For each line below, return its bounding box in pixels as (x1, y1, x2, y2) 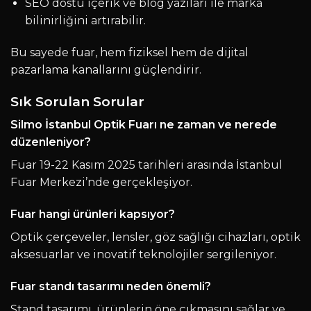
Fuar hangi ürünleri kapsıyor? (10, 207, 175, 221)
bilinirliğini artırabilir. (24, 13, 146, 27)
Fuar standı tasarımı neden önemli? (10, 279, 211, 293)
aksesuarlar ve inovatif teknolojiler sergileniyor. (10, 247, 276, 261)
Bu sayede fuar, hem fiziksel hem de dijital (10, 45, 249, 59)
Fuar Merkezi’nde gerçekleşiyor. (10, 176, 192, 190)
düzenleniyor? (10, 135, 91, 149)
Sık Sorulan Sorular (10, 92, 144, 110)
